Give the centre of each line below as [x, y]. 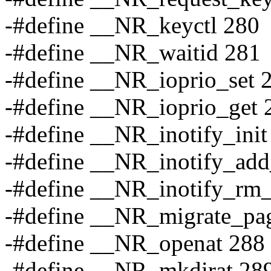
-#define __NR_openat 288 [135, 243]
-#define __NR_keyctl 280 [132, 25]
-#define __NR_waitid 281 [133, 53]
